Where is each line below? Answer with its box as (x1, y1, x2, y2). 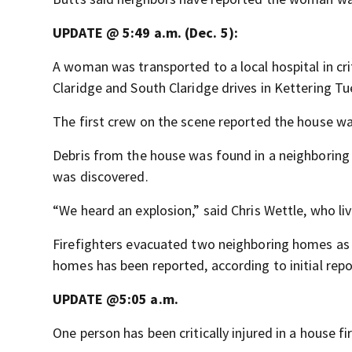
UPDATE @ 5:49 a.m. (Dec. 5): (53, 23, 238, 42)
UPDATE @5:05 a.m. (53, 289, 178, 308)
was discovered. (53, 167, 148, 185)
